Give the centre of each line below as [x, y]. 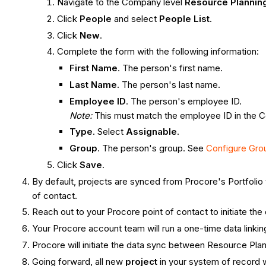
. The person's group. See [152, 148]
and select [136, 18]
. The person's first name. [170, 68]
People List [185, 18]
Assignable [152, 132]
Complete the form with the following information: [158, 52]
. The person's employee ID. [184, 101]
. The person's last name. [169, 84]
